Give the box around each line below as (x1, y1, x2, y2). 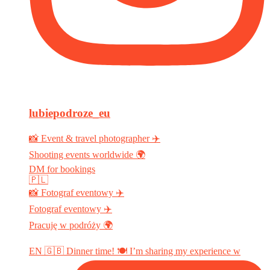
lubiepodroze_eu (29, 107, 110, 120)
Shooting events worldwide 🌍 (29, 149, 145, 160)
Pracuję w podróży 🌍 (29, 220, 113, 231)
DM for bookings (29, 164, 95, 175)
